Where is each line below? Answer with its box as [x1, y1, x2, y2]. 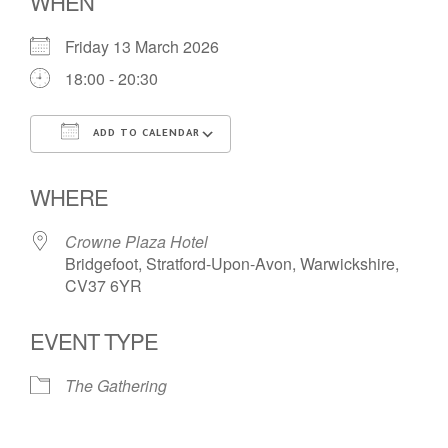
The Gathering [65, 373, 167, 397]
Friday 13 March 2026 [65, 34, 235, 58]
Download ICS [65, 158, 169, 182]
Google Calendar [266, 158, 388, 182]
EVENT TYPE [30, 324, 158, 356]
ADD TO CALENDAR [89, 128, 200, 140]
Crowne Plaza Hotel [65, 229, 208, 253]
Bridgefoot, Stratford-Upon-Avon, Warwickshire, [65, 251, 399, 275]
